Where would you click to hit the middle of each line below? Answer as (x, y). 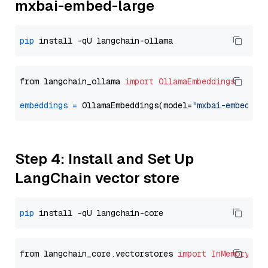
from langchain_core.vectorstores (99, 254)
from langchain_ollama (72, 81)
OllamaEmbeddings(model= (135, 105)
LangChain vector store (97, 178)
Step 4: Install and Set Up (104, 159)
